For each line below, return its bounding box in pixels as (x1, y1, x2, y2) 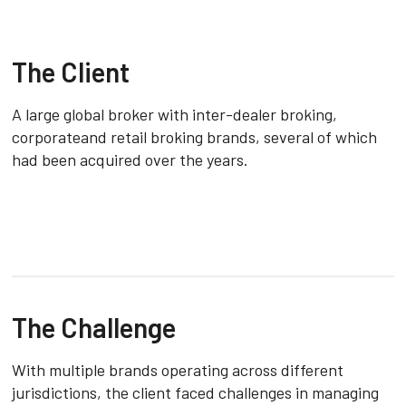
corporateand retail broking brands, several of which (12, 126, 378, 147)
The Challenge (12, 310, 177, 343)
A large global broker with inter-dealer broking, (12, 103, 338, 124)
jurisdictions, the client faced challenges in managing (12, 382, 380, 402)
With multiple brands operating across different (12, 359, 344, 380)
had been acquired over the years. (12, 149, 249, 169)
